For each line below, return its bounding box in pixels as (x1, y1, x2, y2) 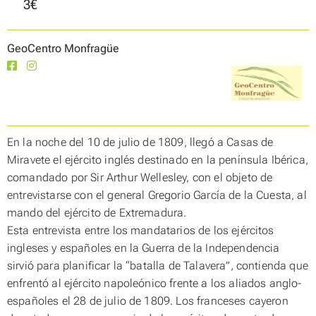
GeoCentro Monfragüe (7, 42, 119, 55)
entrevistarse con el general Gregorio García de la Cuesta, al (7, 188, 307, 202)
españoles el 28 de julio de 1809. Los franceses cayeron (7, 294, 288, 308)
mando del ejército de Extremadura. (7, 206, 187, 219)
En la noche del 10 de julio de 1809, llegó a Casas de (7, 135, 274, 149)
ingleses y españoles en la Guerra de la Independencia (7, 241, 280, 255)
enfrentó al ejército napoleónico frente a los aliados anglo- (7, 276, 302, 290)
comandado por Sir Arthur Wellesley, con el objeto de (7, 171, 273, 184)
